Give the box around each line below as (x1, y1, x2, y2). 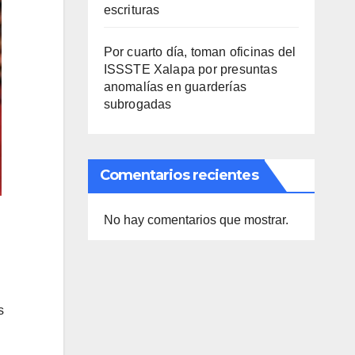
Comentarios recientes (99, 166, 258, 184)
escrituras (103, 3, 160, 17)
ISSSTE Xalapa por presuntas (103, 63, 277, 76)
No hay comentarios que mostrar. (103, 213, 288, 227)
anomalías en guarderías (103, 80, 247, 94)
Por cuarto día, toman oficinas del (103, 45, 296, 59)
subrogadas (103, 97, 172, 111)
